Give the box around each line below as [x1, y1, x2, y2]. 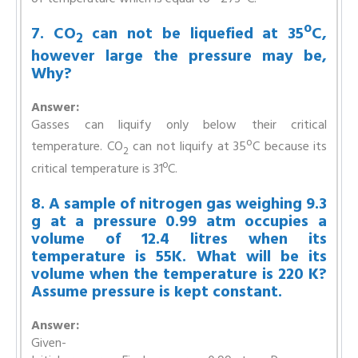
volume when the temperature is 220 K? [31, 261, 327, 287]
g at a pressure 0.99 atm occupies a [31, 208, 327, 234]
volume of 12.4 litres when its [31, 225, 327, 252]
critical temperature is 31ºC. [31, 157, 177, 179]
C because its [253, 136, 327, 157]
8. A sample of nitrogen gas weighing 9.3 [31, 190, 327, 217]
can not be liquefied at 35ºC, [82, 20, 328, 46]
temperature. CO [31, 136, 123, 157]
